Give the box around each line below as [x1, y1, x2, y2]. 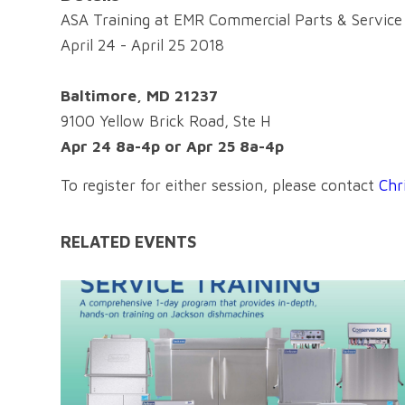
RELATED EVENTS [61, 232, 196, 252]
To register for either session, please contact [61, 175, 379, 194]
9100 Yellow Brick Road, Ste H [61, 112, 270, 131]
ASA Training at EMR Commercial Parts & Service [61, 11, 402, 30]
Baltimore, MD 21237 [61, 87, 218, 106]
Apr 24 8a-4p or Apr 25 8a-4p [61, 137, 284, 156]
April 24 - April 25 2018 [61, 36, 224, 55]
